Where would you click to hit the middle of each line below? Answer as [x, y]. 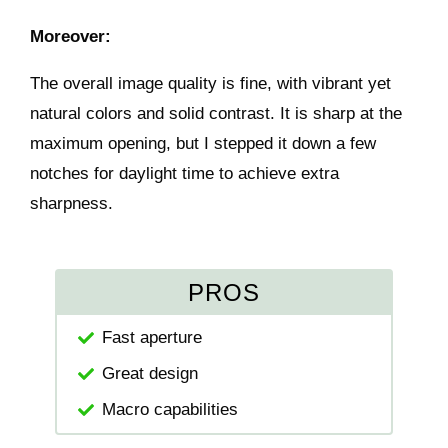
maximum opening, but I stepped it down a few [203, 143]
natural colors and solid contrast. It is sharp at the [216, 113]
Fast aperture [152, 337]
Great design [150, 373]
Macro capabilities [170, 409]
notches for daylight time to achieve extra [185, 173]
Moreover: [71, 36]
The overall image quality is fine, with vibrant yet [211, 83]
